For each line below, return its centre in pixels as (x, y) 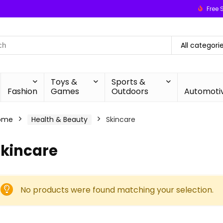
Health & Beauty (59, 119)
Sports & (128, 82)
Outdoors (130, 91)
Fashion (23, 91)
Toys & (64, 82)
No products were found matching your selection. (117, 190)
